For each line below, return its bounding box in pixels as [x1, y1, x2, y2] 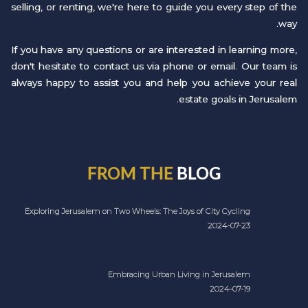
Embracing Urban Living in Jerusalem [108, 269, 250, 279]
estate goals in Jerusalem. [179, 93, 297, 104]
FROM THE [87, 163, 177, 184]
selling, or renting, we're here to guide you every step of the [11, 1, 297, 13]
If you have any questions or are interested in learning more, [11, 43, 297, 55]
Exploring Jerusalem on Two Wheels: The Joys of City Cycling [25, 206, 250, 216]
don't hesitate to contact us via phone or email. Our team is [11, 60, 297, 71]
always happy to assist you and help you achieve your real [11, 76, 297, 88]
